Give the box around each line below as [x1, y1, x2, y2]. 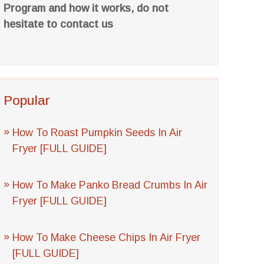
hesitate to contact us [4, 18, 114, 30]
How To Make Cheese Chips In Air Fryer [12, 232, 201, 243]
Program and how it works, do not [4, 2, 169, 14]
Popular [4, 93, 51, 108]
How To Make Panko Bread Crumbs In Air [12, 179, 208, 191]
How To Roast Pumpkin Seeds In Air [12, 127, 183, 138]
